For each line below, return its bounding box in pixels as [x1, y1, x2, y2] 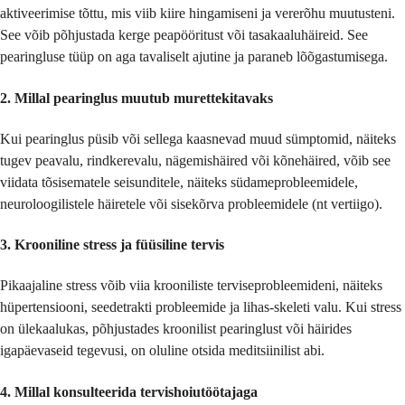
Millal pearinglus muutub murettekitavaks [14, 89, 273, 106]
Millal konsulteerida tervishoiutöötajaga [14, 383, 258, 400]
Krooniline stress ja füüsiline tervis [14, 237, 224, 253]
